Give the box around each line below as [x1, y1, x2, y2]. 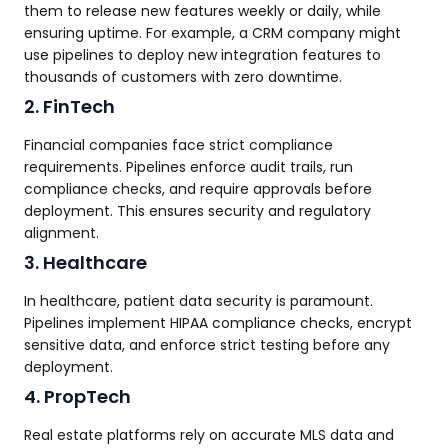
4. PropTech [24, 384, 131, 410]
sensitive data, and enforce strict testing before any [24, 335, 390, 356]
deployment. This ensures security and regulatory [24, 201, 371, 222]
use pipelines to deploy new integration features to [24, 45, 381, 66]
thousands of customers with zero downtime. [24, 67, 342, 88]
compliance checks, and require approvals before [24, 179, 372, 200]
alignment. [24, 223, 99, 244]
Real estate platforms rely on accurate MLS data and [24, 425, 394, 446]
